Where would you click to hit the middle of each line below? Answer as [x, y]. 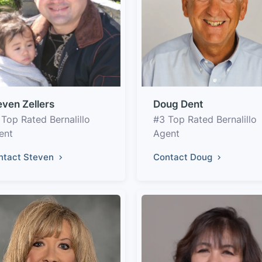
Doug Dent [178, 104]
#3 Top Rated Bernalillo [205, 119]
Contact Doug [184, 157]
